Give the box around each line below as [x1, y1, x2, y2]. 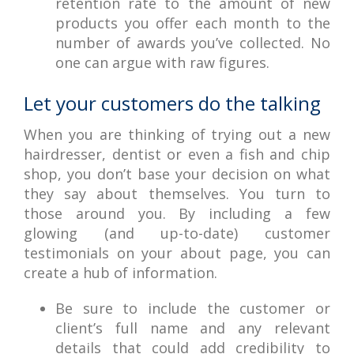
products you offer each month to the [55, 13, 330, 32]
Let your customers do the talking [24, 90, 321, 116]
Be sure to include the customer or [55, 299, 330, 318]
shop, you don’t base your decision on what [24, 164, 330, 183]
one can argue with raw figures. [55, 53, 269, 72]
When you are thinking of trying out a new [24, 125, 330, 144]
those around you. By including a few [24, 204, 330, 223]
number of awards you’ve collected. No [55, 33, 330, 52]
